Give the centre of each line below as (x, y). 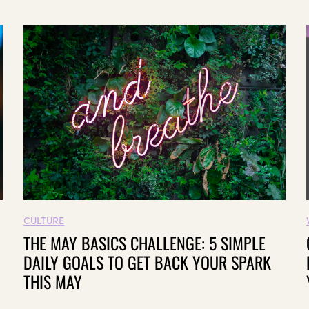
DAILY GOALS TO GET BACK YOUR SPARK (147, 262)
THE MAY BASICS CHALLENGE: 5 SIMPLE (144, 243)
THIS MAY (53, 282)
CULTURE (44, 220)
